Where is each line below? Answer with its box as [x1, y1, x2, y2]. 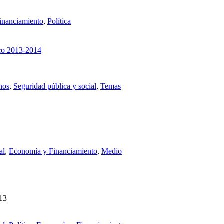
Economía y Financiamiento [9, 146, 97, 155]
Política [47, 16, 71, 25]
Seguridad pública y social [13, 81, 96, 90]
